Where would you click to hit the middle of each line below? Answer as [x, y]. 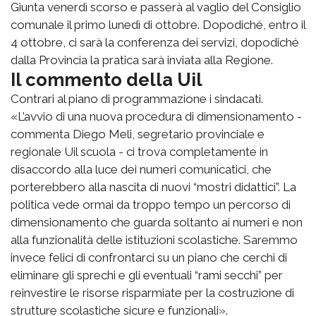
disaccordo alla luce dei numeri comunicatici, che [141, 170]
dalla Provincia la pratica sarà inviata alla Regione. [142, 60]
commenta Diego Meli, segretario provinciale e [138, 134]
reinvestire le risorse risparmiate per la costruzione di [152, 293]
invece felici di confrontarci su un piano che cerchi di [149, 258]
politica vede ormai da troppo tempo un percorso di [151, 205]
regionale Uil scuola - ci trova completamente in [139, 152]
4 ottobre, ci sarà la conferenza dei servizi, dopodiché [155, 43]
